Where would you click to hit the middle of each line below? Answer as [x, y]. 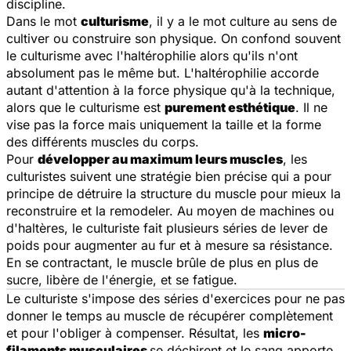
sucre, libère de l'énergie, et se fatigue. [122, 279]
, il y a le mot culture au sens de [243, 21]
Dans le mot [43, 21]
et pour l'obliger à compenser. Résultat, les [135, 333]
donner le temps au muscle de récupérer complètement [170, 315]
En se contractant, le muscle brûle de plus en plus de [162, 262]
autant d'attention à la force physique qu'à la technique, [171, 90]
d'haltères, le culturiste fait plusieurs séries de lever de [167, 228]
